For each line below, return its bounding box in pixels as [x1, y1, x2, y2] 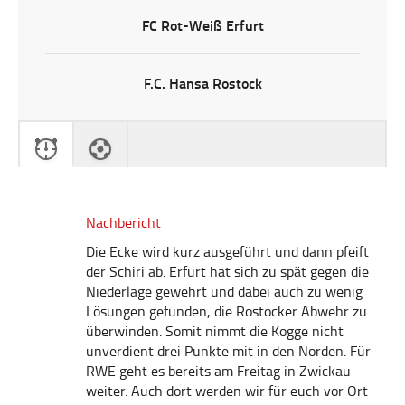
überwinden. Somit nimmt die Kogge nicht [86, 321, 344, 341]
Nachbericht [86, 212, 161, 232]
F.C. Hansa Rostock [143, 72, 262, 93]
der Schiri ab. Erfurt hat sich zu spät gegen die [86, 261, 369, 281]
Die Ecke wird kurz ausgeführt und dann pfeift [86, 241, 369, 261]
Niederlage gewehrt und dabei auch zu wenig [86, 281, 363, 301]
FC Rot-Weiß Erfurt [141, 14, 264, 35]
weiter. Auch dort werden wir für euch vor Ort [86, 381, 368, 400]
